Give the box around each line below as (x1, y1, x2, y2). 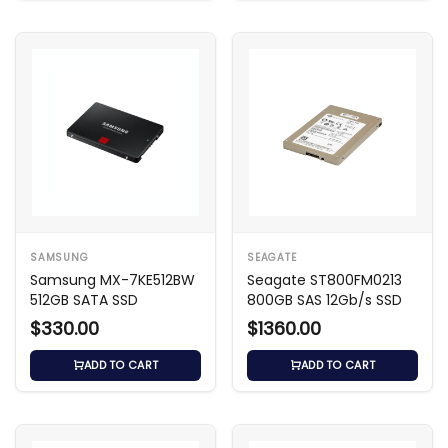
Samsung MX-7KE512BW (30, 269, 195, 290)
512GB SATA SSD (30, 289, 138, 310)
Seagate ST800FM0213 (247, 269, 402, 290)
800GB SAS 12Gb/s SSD (247, 289, 402, 310)
